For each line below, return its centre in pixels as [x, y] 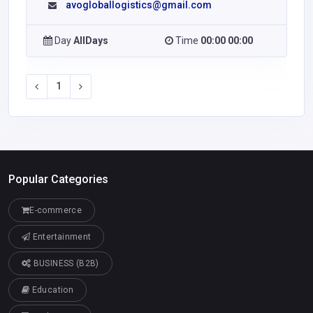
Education [51, 290]
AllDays [91, 41]
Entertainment [61, 237]
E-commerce [56, 211]
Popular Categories [58, 179]
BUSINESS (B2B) [65, 264]
